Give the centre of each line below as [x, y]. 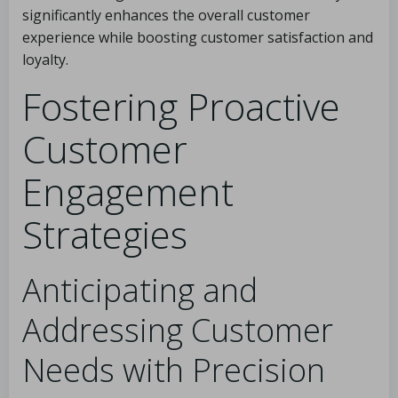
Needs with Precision [174, 370]
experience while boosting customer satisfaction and [198, 37]
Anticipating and [140, 290]
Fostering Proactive [181, 106]
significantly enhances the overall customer [166, 15]
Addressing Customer [178, 330]
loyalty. [45, 60]
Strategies [105, 234]
